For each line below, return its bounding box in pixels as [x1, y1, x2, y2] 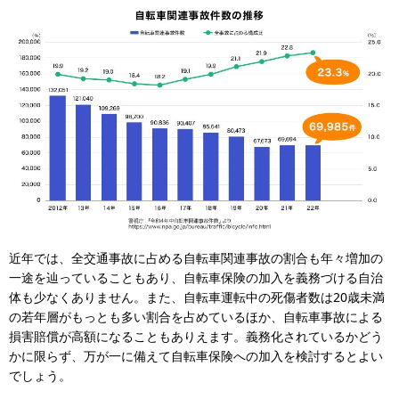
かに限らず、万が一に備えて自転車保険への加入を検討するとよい [9, 347, 383, 364]
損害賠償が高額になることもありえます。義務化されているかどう [9, 328, 383, 345]
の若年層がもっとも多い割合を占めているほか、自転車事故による [9, 308, 383, 325]
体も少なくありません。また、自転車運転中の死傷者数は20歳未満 [9, 289, 385, 305]
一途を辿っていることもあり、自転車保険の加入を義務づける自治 [9, 269, 383, 286]
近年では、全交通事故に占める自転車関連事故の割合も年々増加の [9, 249, 383, 266]
